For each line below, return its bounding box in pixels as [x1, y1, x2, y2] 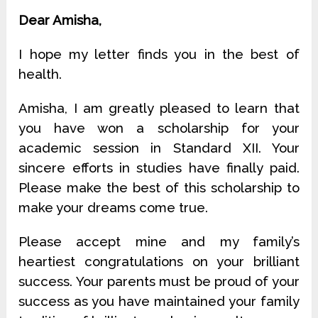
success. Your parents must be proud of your [18, 273, 300, 290]
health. [18, 66, 62, 82]
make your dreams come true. [18, 199, 209, 216]
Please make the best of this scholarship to [18, 180, 300, 196]
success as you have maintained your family [18, 293, 300, 309]
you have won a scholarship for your [18, 120, 300, 136]
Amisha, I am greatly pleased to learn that [18, 100, 300, 116]
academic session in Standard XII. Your [18, 140, 300, 156]
